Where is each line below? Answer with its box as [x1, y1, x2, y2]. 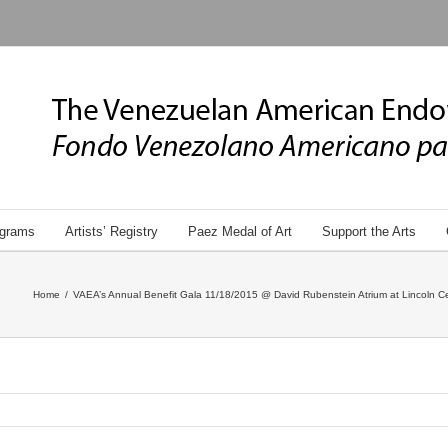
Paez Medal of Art [187, 224, 292, 239]
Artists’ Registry [64, 224, 158, 239]
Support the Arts [321, 224, 416, 239]
